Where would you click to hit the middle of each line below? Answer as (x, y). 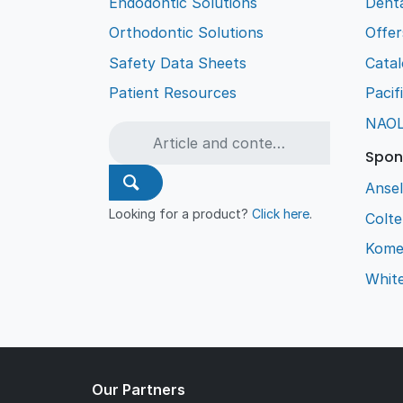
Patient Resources (173, 93)
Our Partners (139, 390)
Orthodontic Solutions (187, 33)
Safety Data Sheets (178, 63)
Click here (281, 214)
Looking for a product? (181, 214)
